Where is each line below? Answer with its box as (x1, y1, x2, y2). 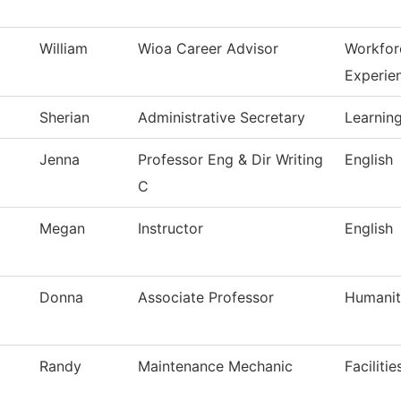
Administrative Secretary (138, 108, 305, 127)
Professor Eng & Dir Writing (138, 150, 323, 169)
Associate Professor (138, 288, 274, 307)
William (39, 39, 88, 58)
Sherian (39, 108, 90, 127)
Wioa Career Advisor (138, 39, 278, 58)
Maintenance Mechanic (138, 357, 293, 376)
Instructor (138, 219, 203, 238)
